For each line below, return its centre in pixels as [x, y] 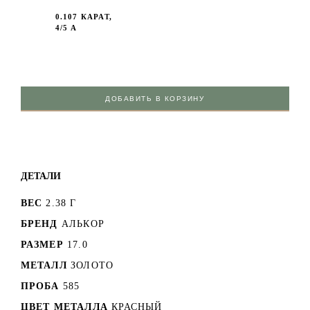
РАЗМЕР [42, 244]
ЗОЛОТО [92, 265]
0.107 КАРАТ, [83, 16]
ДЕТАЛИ [40, 175]
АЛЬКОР [83, 224]
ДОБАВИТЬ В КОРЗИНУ [155, 98]
